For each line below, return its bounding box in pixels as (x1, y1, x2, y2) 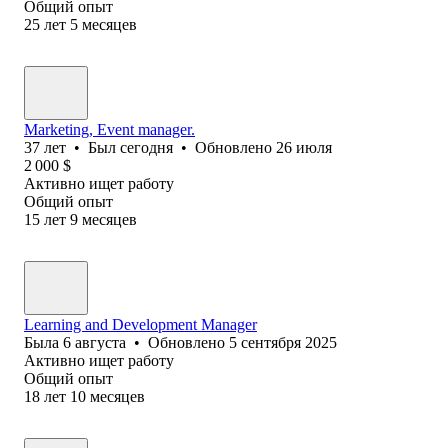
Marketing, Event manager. (24, 120, 195, 138)
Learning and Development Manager (24, 315, 257, 333)
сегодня (120, 138, 173, 156)
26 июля (276, 138, 332, 156)
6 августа (63, 333, 126, 351)
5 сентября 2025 (229, 333, 337, 351)
